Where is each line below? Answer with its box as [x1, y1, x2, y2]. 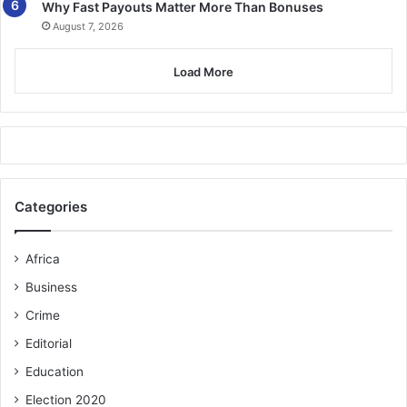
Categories [15, 198, 87, 216]
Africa [25, 252, 60, 267]
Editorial [25, 336, 72, 352]
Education [25, 364, 84, 380]
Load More [174, 65, 233, 80]
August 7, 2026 [53, 20, 124, 34]
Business [25, 280, 77, 295]
